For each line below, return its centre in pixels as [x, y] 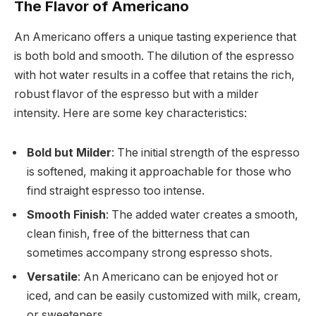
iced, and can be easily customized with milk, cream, [164, 296]
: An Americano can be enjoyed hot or [178, 277]
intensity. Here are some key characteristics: [130, 114]
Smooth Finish [66, 215]
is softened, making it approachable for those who [159, 172]
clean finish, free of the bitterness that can [138, 234]
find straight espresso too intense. [116, 191]
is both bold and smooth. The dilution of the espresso [154, 56]
